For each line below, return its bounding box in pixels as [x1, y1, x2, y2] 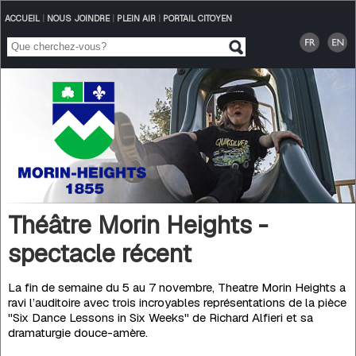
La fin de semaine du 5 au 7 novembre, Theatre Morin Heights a [7, 279, 346, 295]
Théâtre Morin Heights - [7, 208, 268, 241]
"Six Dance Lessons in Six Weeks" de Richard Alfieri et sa [7, 309, 313, 325]
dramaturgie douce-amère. [7, 324, 148, 340]
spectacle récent [7, 237, 192, 269]
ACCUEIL [4, 13, 40, 25]
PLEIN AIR [116, 13, 156, 25]
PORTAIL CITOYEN [162, 13, 232, 25]
